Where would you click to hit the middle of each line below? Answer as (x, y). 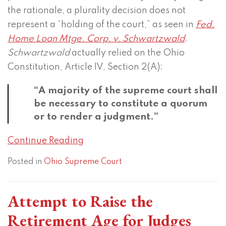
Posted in (26, 162)
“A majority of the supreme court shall (126, 91)
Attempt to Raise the (80, 202)
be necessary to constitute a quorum (121, 104)
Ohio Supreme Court (83, 162)
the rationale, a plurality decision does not (97, 11)
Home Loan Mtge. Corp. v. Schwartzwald (96, 39)
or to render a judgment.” (96, 117)
